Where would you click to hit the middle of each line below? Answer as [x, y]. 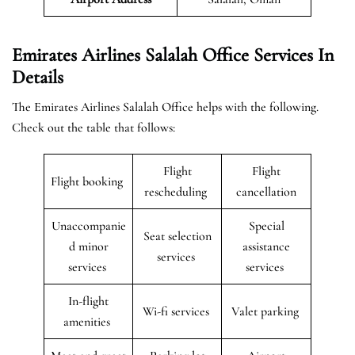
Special [266, 225]
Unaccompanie [88, 225]
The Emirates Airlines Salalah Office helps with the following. [165, 107]
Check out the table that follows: [94, 127]
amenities [88, 321]
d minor [88, 246]
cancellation [266, 191]
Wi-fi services [177, 311]
